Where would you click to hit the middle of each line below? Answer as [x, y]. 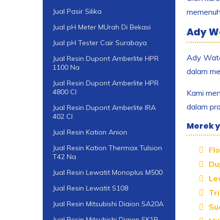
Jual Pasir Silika [77, 11]
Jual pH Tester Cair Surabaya [100, 42]
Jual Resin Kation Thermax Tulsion [107, 148]
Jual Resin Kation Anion [90, 132]
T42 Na [64, 156]
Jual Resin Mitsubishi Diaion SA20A [108, 204]
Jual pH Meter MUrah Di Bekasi [102, 27]
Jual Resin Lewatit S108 [90, 188]
